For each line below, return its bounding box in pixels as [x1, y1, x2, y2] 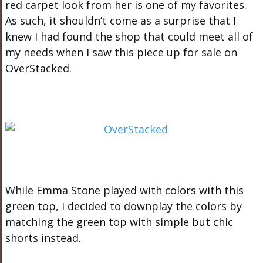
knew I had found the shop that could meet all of [5, 29, 253, 43]
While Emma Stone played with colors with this [5, 183, 244, 197]
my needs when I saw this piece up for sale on [5, 45, 237, 59]
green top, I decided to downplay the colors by [5, 199, 242, 213]
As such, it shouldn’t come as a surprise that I [5, 14, 236, 28]
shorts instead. [5, 231, 81, 245]
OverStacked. [5, 61, 72, 75]
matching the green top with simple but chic [5, 215, 233, 229]
